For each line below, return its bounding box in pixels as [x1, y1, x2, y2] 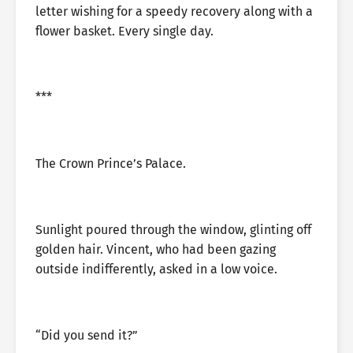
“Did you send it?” [35, 328, 138, 343]
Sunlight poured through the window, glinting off [35, 222, 311, 237]
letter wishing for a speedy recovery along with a [35, 4, 313, 19]
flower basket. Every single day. [35, 24, 214, 39]
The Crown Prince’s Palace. [35, 156, 186, 171]
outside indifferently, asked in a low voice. [35, 262, 277, 277]
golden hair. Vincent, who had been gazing [35, 242, 276, 257]
